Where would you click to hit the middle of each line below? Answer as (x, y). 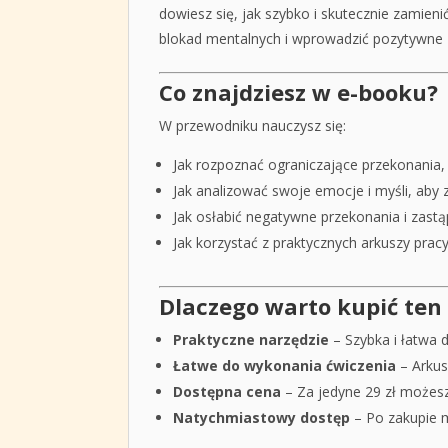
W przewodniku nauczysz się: (252, 125)
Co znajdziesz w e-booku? (298, 91)
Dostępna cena (226, 391)
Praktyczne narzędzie (250, 339)
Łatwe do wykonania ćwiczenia (284, 365)
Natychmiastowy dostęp (261, 417)
